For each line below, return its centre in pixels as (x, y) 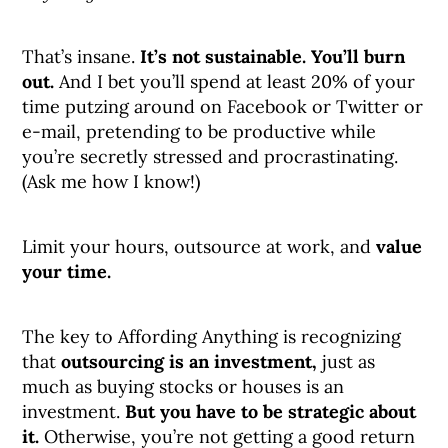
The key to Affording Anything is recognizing (212, 337)
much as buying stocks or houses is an (183, 387)
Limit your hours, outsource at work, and (199, 247)
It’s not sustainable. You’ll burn (273, 57)
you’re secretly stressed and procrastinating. (210, 157)
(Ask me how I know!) (111, 182)
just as (346, 362)
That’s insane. (81, 57)
